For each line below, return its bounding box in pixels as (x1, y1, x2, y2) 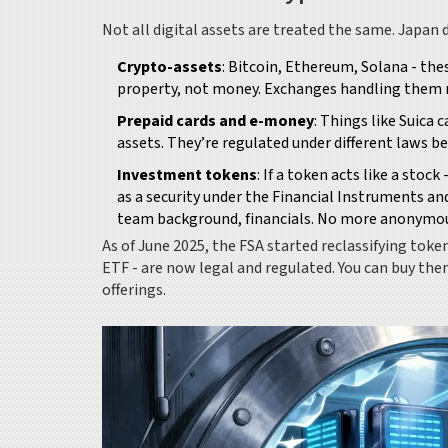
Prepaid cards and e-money (117, 109, 314, 132)
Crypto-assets (117, 55, 222, 78)
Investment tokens (117, 163, 257, 186)
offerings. (102, 278, 166, 301)
